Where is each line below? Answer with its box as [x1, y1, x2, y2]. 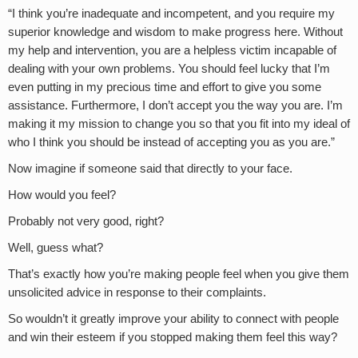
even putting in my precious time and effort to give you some [8, 80, 321, 93]
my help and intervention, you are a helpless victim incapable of [8, 43, 336, 57]
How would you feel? [8, 188, 116, 201]
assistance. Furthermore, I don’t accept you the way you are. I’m [8, 98, 343, 112]
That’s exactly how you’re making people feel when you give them [8, 267, 349, 280]
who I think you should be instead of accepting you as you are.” [8, 135, 335, 149]
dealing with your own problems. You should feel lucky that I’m [8, 62, 330, 75]
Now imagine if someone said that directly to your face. [8, 161, 292, 175]
